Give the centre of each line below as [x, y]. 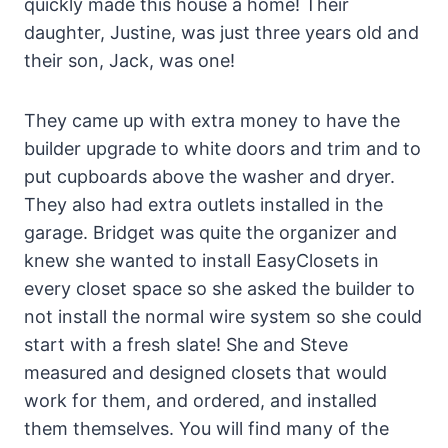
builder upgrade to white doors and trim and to [222, 148]
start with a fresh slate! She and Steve [186, 344]
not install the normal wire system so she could [223, 316]
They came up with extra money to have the [212, 120]
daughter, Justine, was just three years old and [221, 32]
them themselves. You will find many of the [206, 428]
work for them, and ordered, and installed [200, 400]
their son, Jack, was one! [129, 60]
